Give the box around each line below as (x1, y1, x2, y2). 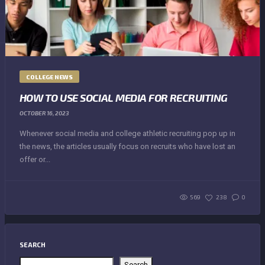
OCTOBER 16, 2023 (20, 109, 69, 117)
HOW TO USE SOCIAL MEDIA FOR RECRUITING (20, 91, 228, 104)
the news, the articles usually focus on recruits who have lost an (20, 141, 235, 151)
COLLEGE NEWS (26, 73, 73, 80)
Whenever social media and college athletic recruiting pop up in (20, 128, 235, 138)
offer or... (20, 154, 50, 164)
